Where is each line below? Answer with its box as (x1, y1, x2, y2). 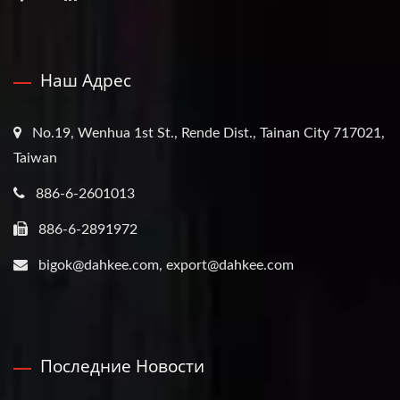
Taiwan (13, 151, 57, 166)
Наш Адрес (40, 69, 131, 93)
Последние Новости (40, 354, 204, 379)
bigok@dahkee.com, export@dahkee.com (38, 258, 294, 273)
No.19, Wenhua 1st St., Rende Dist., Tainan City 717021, (32, 126, 385, 141)
